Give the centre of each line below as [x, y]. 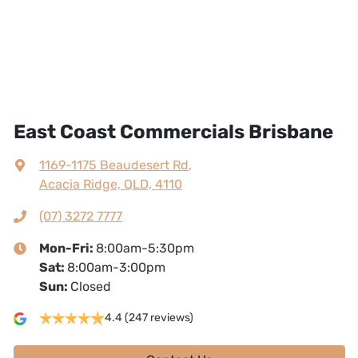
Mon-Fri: [68, 249]
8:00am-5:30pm [145, 249]
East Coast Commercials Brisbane [173, 132]
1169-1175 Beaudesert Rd [114, 165]
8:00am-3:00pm [116, 268]
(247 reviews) [159, 318]
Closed [91, 287]
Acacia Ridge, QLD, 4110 [111, 185]
